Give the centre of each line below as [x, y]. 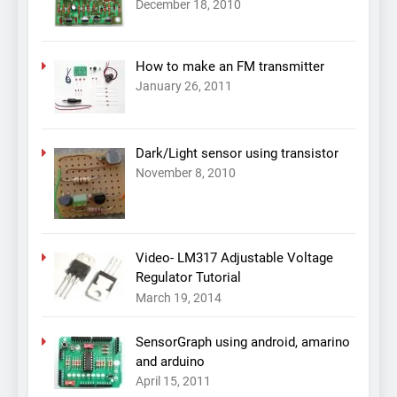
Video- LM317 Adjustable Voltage [234, 258]
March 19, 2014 [178, 297]
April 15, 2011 [173, 381]
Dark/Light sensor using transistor [237, 154]
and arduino [170, 361]
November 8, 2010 [185, 173]
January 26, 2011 [183, 86]
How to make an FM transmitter [230, 66]
